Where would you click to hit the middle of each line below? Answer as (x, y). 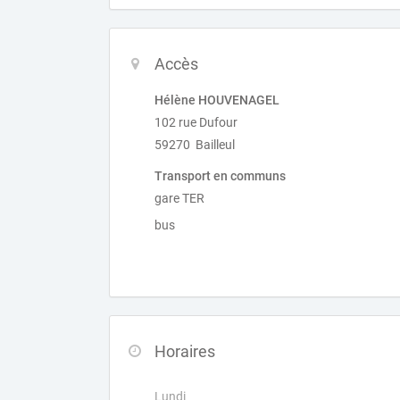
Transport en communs (220, 176)
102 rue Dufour (196, 122)
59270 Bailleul (195, 145)
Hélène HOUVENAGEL (217, 100)
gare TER (179, 198)
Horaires (185, 351)
